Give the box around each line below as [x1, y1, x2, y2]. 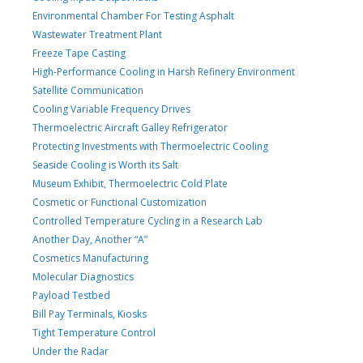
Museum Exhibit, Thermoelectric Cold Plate [32, 176, 228, 190]
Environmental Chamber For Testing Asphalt [32, 8, 234, 23]
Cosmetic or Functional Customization [32, 194, 207, 209]
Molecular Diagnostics [32, 269, 134, 284]
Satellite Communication [32, 83, 143, 97]
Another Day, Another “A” [32, 232, 147, 246]
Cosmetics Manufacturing [32, 250, 148, 265]
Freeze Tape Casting [32, 45, 126, 60]
